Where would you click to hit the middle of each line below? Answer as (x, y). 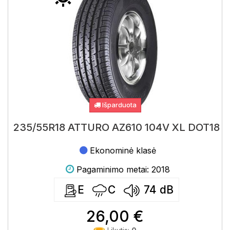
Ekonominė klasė (123, 150)
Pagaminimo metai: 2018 (123, 169)
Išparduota (118, 105)
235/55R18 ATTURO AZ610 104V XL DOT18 (116, 127)
